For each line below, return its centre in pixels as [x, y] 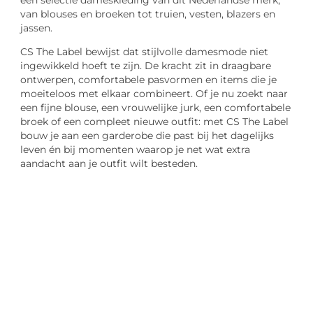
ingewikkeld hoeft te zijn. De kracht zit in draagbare [146, 66]
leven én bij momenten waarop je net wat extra [136, 150]
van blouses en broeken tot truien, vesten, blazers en [148, 14]
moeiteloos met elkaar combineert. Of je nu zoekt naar [154, 94]
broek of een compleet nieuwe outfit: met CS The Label [155, 122]
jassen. [37, 28]
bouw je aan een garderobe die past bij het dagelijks [147, 136]
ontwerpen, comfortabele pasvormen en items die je [149, 80]
